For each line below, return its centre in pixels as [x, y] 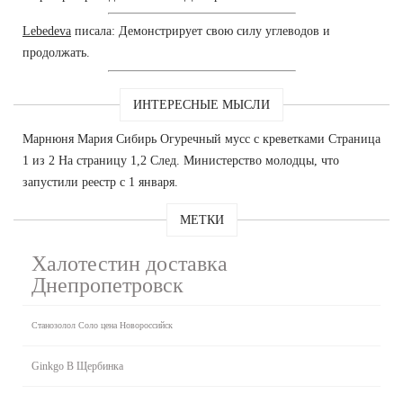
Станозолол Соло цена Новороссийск [102, 325]
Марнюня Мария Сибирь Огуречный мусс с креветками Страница [201, 139]
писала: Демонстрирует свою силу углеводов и [201, 31]
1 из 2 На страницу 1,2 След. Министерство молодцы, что [181, 160]
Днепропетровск [107, 285]
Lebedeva [47, 31]
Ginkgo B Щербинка [77, 366]
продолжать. [56, 52]
